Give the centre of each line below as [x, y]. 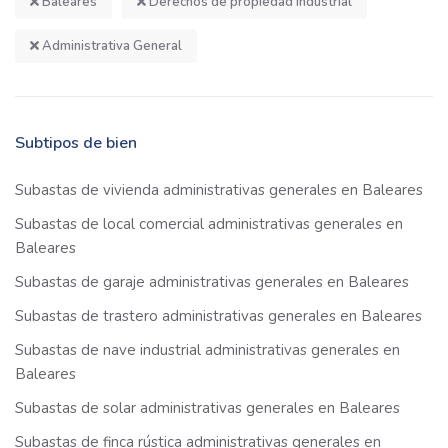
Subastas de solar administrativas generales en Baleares [207, 408]
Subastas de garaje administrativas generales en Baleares [212, 282]
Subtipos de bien [76, 143]
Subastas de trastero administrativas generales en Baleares [218, 316]
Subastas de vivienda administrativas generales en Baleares [219, 190]
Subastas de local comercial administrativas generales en [209, 224]
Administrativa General [110, 46]
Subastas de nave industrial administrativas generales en [207, 350]
